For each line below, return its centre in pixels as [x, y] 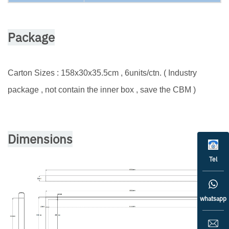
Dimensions [40, 139]
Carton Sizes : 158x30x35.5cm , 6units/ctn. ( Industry [102, 73]
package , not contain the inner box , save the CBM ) [102, 89]
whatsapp [213, 199]
